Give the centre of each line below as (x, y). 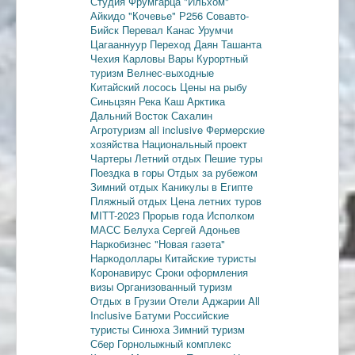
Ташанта (241, 44)
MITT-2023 (116, 215)
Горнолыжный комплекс (174, 343)
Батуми (154, 315)
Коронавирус (123, 272)
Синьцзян (115, 101)
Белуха (143, 229)
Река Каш (163, 101)
